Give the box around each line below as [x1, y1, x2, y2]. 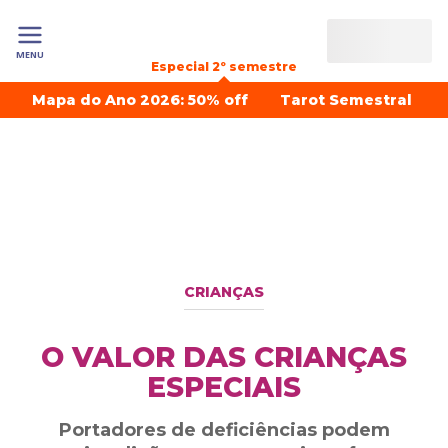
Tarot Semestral [280, 91, 412, 109]
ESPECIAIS [147, 370, 301, 404]
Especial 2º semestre [151, 59, 297, 74]
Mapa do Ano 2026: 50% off [32, 91, 248, 109]
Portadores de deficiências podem [58, 419, 390, 441]
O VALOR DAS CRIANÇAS [41, 340, 407, 374]
